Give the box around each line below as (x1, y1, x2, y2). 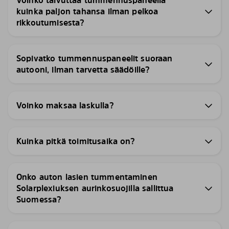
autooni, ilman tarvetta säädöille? (16, 64, 150, 75)
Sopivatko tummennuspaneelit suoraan (16, 53, 173, 64)
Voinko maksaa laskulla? (16, 100, 114, 111)
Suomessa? (16, 194, 62, 205)
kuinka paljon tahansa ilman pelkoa (16, 6, 158, 17)
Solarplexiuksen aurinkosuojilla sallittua (16, 182, 174, 194)
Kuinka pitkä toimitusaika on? (16, 135, 135, 147)
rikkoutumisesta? (16, 17, 85, 28)
